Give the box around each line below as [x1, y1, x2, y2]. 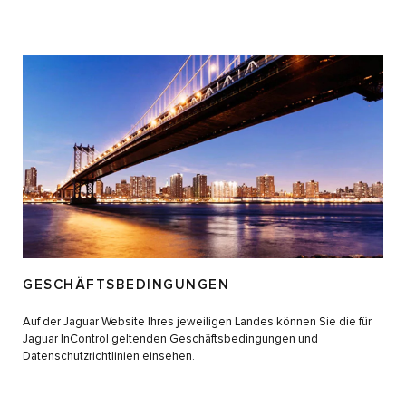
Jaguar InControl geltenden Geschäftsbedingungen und [23, 333, 318, 346]
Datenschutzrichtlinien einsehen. [23, 351, 195, 363]
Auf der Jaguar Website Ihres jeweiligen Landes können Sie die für [23, 316, 372, 329]
